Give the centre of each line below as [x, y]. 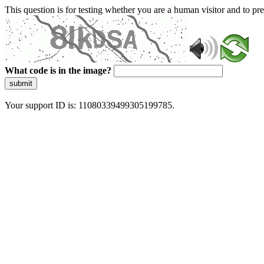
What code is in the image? [58, 70]
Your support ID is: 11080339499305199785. [90, 105]
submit [21, 83]
